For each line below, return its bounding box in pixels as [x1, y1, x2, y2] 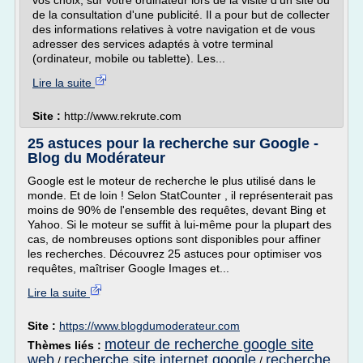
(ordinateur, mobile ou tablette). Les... [32, 52, 225, 65]
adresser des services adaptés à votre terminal [32, 37, 273, 50]
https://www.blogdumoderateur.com [59, 319, 240, 332]
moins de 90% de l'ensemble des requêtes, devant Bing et [28, 203, 326, 216]
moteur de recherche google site [105, 336, 314, 352]
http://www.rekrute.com [64, 109, 181, 122]
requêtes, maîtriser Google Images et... [28, 262, 229, 275]
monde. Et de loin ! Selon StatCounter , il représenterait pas [28, 189, 333, 202]
